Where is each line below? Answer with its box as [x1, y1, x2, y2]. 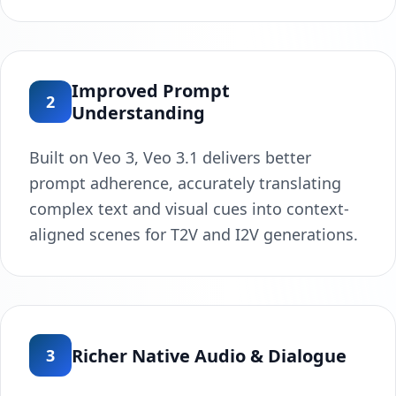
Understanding [72, 101, 205, 126]
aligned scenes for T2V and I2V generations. [29, 224, 358, 246]
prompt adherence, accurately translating [29, 172, 341, 194]
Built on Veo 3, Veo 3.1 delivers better [29, 147, 311, 169]
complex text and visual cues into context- [29, 198, 349, 220]
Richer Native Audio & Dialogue [72, 343, 346, 368]
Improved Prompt [72, 79, 230, 103]
